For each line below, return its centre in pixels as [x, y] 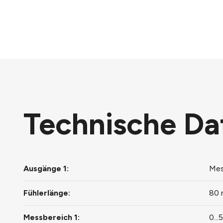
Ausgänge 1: [46, 168]
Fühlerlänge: [47, 193]
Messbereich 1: [52, 217]
